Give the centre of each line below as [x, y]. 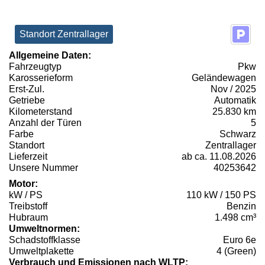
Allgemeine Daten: [50, 55]
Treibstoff [28, 206]
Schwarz [238, 134]
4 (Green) [236, 251]
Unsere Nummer [43, 167]
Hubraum [28, 217]
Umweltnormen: [44, 228]
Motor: [23, 183]
